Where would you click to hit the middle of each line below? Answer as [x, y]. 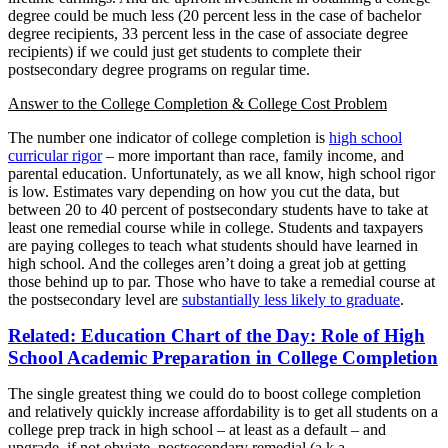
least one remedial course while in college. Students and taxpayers [215, 227]
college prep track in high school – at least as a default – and [197, 429]
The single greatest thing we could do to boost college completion [214, 393]
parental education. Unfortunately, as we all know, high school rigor [221, 173]
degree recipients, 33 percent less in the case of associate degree [208, 33]
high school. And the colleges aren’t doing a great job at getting [207, 263]
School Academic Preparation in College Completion [223, 357]
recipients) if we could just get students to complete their [184, 51]
